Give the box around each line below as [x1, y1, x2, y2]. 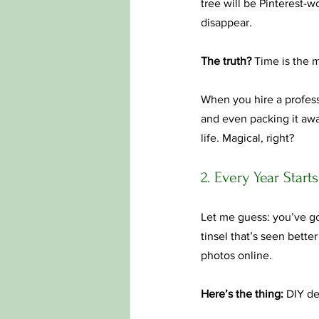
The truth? [201, 55, 251, 67]
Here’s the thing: [201, 288, 283, 300]
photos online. [201, 249, 272, 261]
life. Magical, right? [201, 132, 294, 144]
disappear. [201, 16, 252, 28]
